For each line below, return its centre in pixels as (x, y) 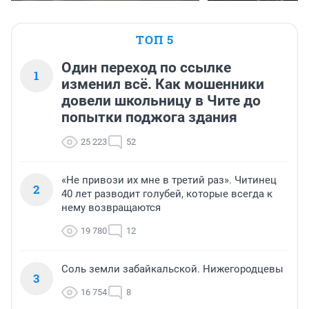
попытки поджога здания (149, 118)
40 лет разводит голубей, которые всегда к (167, 194)
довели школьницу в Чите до (161, 101)
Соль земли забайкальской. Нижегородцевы (172, 269)
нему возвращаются (111, 208)
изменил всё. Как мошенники (163, 84)
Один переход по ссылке (146, 68)
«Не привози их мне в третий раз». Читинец (169, 180)
